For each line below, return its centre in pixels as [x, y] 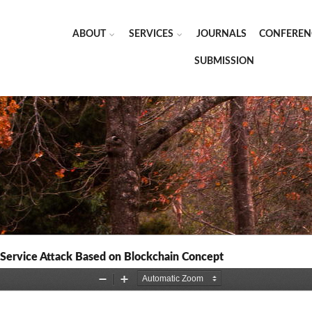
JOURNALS [221, 34]
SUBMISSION [224, 61]
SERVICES [151, 34]
